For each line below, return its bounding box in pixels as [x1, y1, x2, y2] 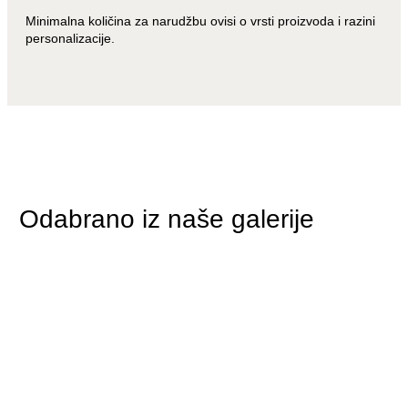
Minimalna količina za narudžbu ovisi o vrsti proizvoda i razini [25, 13, 375, 28]
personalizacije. [25, 30, 115, 46]
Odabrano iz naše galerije [18, 204, 314, 233]
